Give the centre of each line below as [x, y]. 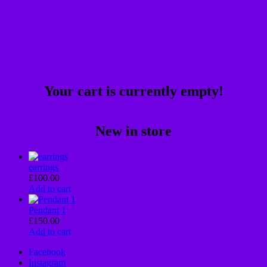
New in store [133, 131]
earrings [44, 167]
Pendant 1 [47, 210]
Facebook [47, 252]
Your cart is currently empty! [133, 91]
